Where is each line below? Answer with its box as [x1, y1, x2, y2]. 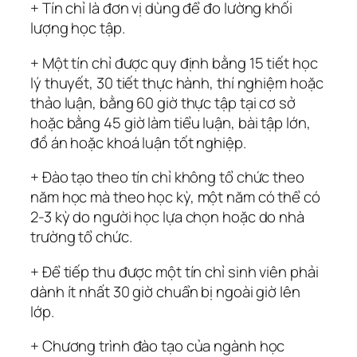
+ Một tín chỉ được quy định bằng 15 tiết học [30, 52, 318, 73]
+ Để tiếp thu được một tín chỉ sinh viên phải [30, 261, 319, 282]
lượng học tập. [30, 18, 125, 39]
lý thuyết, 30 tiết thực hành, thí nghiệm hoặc [30, 72, 324, 93]
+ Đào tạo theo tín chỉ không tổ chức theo [30, 167, 304, 188]
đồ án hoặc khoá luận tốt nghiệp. [30, 131, 246, 153]
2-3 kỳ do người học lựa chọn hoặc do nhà [30, 206, 304, 228]
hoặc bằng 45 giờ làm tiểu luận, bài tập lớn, [30, 112, 311, 133]
